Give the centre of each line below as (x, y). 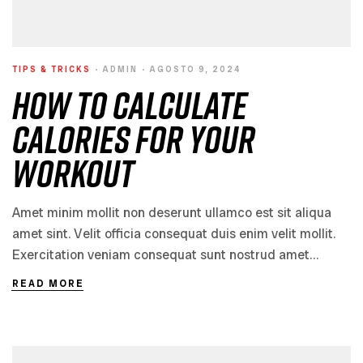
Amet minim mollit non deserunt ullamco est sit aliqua (172, 212)
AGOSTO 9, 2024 (195, 69)
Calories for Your (134, 139)
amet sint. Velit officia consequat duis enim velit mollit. (174, 233)
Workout (73, 173)
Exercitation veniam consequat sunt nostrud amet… (165, 254)
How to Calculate (130, 105)
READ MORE (48, 283)
